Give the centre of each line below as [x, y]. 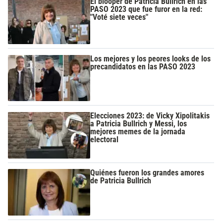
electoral [105, 139]
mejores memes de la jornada [138, 131]
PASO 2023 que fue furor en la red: [146, 9]
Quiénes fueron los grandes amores [147, 173]
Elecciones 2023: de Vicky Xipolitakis [150, 115]
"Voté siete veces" [119, 17]
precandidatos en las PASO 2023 [143, 66]
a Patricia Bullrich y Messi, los [139, 123]
